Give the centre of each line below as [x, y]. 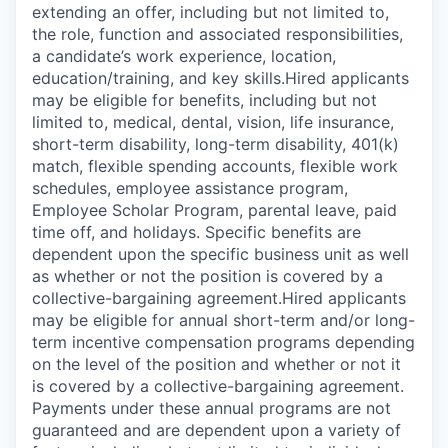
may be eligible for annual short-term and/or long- [223, 320]
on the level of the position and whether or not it [216, 364]
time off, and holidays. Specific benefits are [196, 232]
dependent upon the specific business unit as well [220, 254]
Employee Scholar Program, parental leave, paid [214, 210]
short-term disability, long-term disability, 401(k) [215, 144]
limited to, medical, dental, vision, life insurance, [213, 122]
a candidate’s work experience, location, [184, 56]
